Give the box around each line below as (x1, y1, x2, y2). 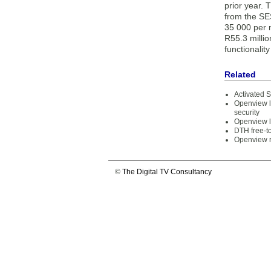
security (234, 108, 260, 117)
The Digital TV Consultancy (122, 168, 212, 176)
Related (224, 70, 256, 79)
